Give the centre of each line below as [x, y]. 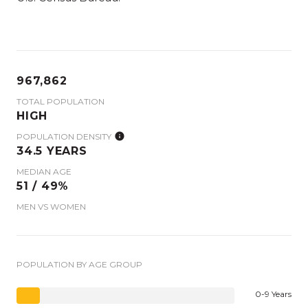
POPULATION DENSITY [64, 136]
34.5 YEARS [52, 151]
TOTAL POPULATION [60, 101]
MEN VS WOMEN [51, 206]
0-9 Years [273, 294]
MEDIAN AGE [44, 171]
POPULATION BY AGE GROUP [79, 264]
